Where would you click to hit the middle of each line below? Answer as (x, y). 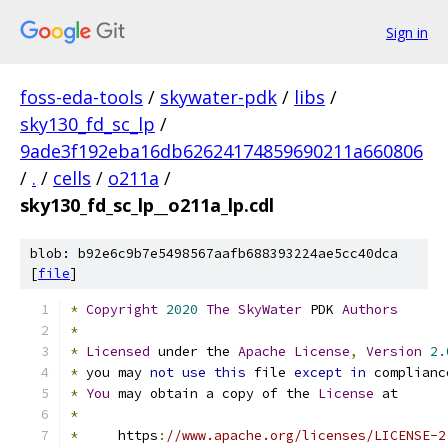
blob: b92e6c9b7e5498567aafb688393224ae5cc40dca (214, 253)
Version (394, 351)
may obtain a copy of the (214, 393)
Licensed (118, 351)
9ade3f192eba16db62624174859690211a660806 (221, 151)
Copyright (122, 309)
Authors (370, 309)
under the (194, 351)
